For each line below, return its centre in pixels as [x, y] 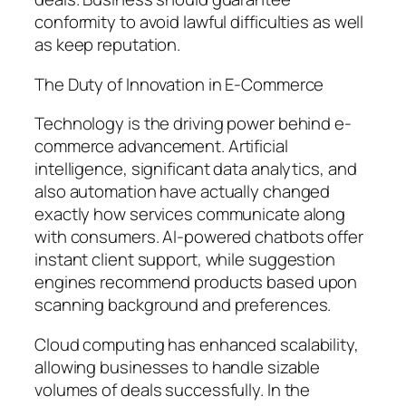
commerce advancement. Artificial [161, 146]
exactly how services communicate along [190, 214]
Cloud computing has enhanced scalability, [197, 344]
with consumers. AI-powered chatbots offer [199, 237]
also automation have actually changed [183, 192]
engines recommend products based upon [196, 282]
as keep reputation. [108, 45]
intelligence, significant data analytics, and [196, 169]
